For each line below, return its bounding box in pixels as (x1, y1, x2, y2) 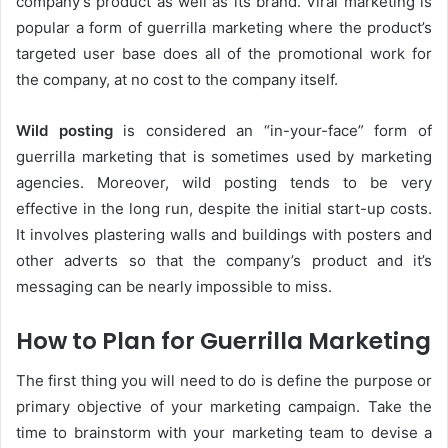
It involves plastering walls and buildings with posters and (16, 224, 432, 244)
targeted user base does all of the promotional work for (16, 43, 432, 63)
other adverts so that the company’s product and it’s (16, 250, 432, 270)
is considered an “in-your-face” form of (123, 120, 433, 140)
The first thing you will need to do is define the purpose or (16, 371, 432, 391)
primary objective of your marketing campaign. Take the (16, 397, 432, 417)
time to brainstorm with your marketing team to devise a (16, 423, 432, 443)
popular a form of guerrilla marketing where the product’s (16, 17, 432, 37)
